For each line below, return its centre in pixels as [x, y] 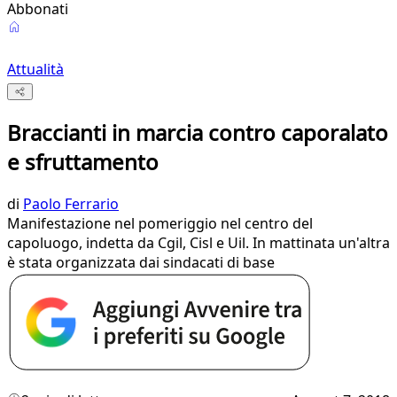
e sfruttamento [83, 162]
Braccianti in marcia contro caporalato [198, 133]
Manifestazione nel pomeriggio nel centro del [160, 224]
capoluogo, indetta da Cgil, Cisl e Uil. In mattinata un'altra [198, 243]
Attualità [35, 69]
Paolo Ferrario [71, 204]
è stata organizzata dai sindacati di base [141, 263]
